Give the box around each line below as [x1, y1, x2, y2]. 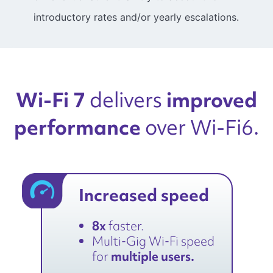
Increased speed [78, 183, 209, 207]
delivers [85, 93, 166, 113]
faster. [105, 218, 144, 235]
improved [166, 86, 257, 115]
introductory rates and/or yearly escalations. [34, 11, 239, 24]
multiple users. [110, 248, 194, 265]
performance [14, 113, 141, 142]
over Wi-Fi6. [141, 120, 259, 140]
